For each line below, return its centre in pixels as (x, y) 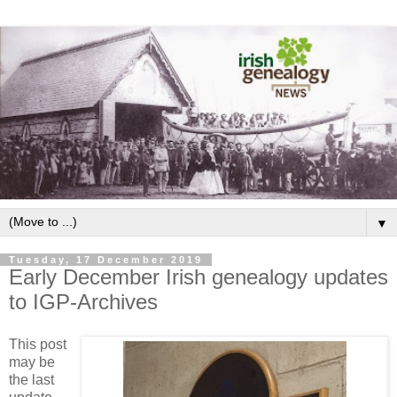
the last (31, 379)
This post (38, 344)
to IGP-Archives (83, 301)
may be (32, 362)
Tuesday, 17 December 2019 (106, 259)
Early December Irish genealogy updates (198, 276)
